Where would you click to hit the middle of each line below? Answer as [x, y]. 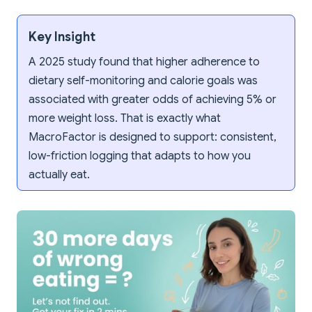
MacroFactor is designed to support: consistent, [153, 138]
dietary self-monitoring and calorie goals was [143, 81]
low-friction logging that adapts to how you [140, 156]
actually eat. [59, 175]
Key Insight [62, 37]
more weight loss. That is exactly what [125, 119]
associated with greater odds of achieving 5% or [153, 100]
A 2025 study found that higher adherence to [144, 62]
